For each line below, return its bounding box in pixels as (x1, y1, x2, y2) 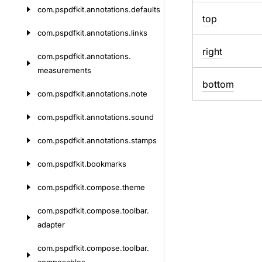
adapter (37, 220, 65, 229)
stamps (131, 136, 157, 145)
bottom (202, 78, 234, 90)
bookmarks (87, 159, 126, 168)
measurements (37, 65, 91, 75)
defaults (131, 5, 160, 14)
